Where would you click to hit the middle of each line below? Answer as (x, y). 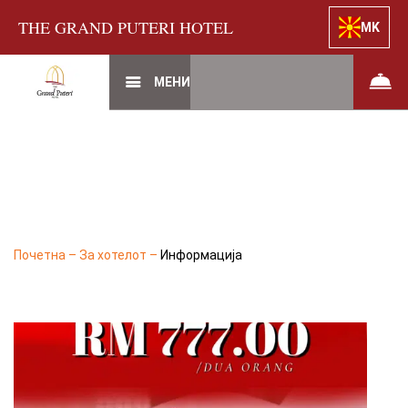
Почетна (41, 255)
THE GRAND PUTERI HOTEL (126, 27)
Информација (201, 255)
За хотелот (114, 255)
